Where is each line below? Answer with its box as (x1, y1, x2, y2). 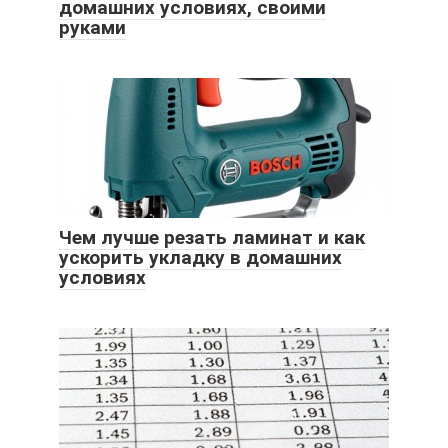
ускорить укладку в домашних (59, 245, 342, 269)
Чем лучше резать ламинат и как (59, 225, 365, 249)
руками (59, 15, 126, 39)
